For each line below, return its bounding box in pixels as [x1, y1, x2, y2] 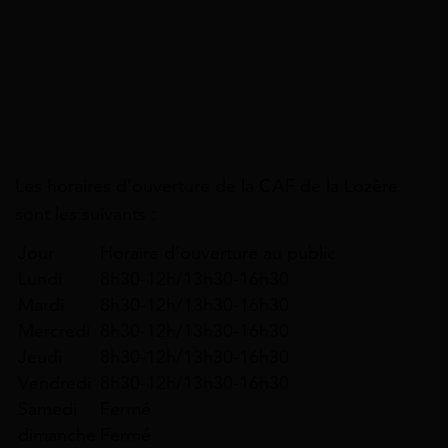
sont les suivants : [15, 203, 156, 226]
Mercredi [18, 320, 90, 343]
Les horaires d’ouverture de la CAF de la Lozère [15, 175, 398, 198]
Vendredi [18, 372, 91, 395]
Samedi [18, 398, 77, 421]
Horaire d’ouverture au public [100, 242, 336, 265]
